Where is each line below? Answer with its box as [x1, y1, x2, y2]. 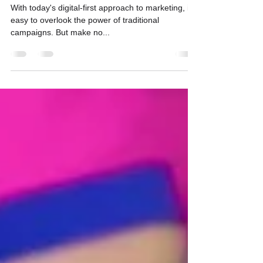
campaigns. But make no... [11, 49, 110, 58]
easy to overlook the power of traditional [11, 36, 159, 46]
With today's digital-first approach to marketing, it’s [11, 24, 197, 33]
